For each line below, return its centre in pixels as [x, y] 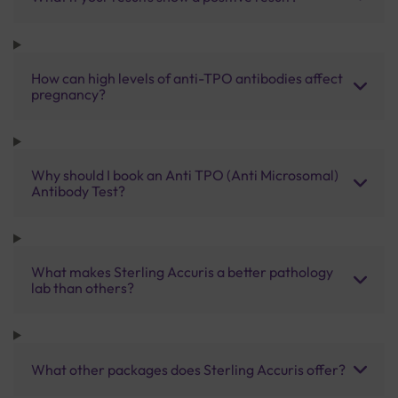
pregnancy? [68, 94]
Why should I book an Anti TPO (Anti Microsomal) [185, 175]
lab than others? [83, 287]
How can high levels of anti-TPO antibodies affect [187, 78]
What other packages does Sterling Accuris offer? [188, 369]
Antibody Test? [78, 191]
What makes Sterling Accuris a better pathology [182, 271]
